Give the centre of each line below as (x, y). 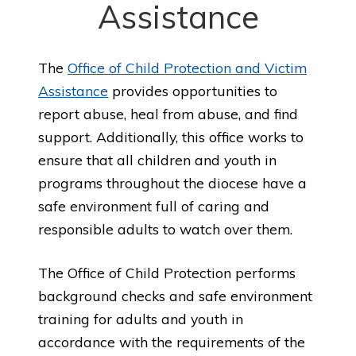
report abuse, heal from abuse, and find (168, 114)
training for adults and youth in (141, 319)
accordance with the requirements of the (172, 342)
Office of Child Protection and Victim (187, 68)
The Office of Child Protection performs (167, 273)
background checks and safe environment (175, 296)
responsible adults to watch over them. (165, 229)
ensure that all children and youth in (157, 160)
